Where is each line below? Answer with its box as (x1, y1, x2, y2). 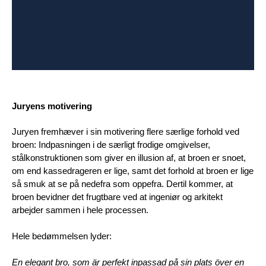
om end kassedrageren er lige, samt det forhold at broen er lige (12, 166, 254, 176)
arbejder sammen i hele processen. (12, 205, 148, 216)
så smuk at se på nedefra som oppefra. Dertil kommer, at (12, 179, 233, 189)
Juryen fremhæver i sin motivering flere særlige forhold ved (12, 126, 239, 137)
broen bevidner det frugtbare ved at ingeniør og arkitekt (12, 192, 223, 202)
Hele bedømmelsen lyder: (12, 231, 112, 241)
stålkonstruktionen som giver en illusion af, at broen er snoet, (12, 153, 246, 163)
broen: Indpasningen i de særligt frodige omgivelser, (12, 140, 210, 150)
